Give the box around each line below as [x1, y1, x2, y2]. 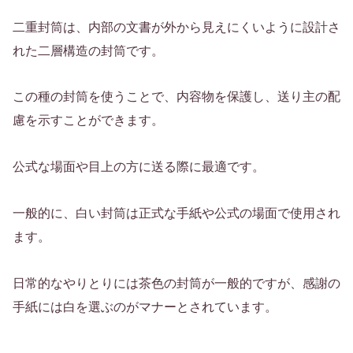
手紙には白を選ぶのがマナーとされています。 [13, 299, 277, 314]
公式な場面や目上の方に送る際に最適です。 [13, 160, 265, 174]
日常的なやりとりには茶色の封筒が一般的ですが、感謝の [13, 276, 340, 290]
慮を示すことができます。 [13, 113, 164, 128]
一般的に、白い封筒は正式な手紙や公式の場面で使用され [13, 206, 340, 220]
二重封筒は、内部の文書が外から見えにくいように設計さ [13, 20, 340, 34]
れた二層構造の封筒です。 [13, 43, 164, 58]
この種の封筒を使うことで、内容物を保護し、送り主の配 [13, 90, 340, 104]
